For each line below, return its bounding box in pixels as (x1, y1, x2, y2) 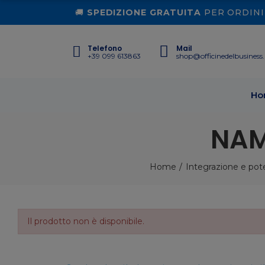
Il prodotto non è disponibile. (27, 216, 144, 227)
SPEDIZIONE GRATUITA (86, 7, 201, 18)
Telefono (88, 43, 122, 53)
